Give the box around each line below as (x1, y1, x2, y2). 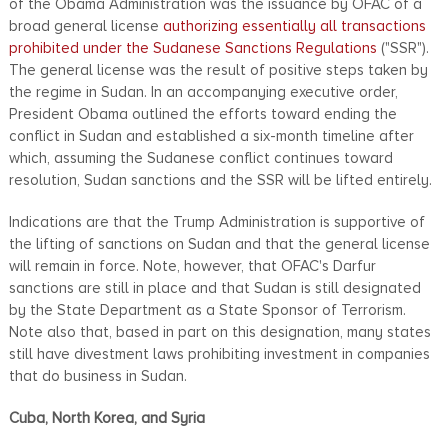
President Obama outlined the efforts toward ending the (8, 104, 397, 123)
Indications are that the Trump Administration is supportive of (8, 212, 425, 231)
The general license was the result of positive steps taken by (8, 60, 428, 79)
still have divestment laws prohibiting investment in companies (8, 344, 430, 363)
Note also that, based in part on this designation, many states (8, 322, 431, 341)
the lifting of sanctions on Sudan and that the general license (8, 234, 430, 253)
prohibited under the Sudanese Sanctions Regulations (8, 38, 377, 57)
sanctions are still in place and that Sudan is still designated (8, 278, 421, 297)
